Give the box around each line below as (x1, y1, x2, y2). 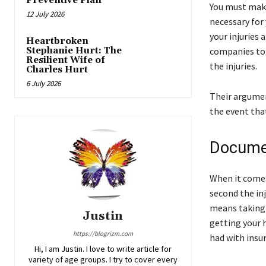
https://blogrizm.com (72, 229, 133, 238)
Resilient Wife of (26, 55, 105, 66)
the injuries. (209, 60, 259, 72)
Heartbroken (26, 36, 88, 47)
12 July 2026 (26, 9, 64, 20)
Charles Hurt (26, 64, 88, 76)
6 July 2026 (26, 78, 61, 89)
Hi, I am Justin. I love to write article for (34, 243, 172, 255)
